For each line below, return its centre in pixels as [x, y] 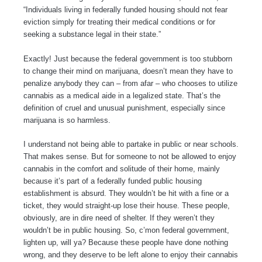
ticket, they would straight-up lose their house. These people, [127, 206]
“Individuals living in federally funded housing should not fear [125, 10]
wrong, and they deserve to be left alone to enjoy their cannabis [131, 255]
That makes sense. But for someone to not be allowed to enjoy [130, 156]
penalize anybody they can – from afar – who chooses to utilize [130, 83]
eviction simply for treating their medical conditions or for [119, 22]
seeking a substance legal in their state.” [92, 35]
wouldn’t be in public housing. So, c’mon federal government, [126, 230]
